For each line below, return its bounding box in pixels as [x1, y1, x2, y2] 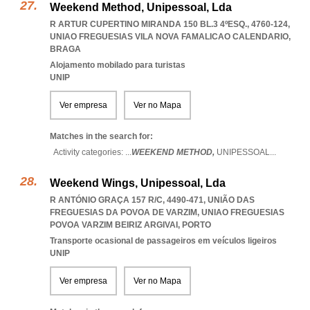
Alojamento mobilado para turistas [50, 60, 185, 70]
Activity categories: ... [53, 147, 131, 157]
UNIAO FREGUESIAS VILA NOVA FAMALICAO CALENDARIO [50, 32, 289, 42]
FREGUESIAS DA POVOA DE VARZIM [50, 208, 197, 217]
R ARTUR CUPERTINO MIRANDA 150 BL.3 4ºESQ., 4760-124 [50, 19, 288, 29]
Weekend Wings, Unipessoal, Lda [50, 177, 226, 189]
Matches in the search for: [50, 131, 153, 141]
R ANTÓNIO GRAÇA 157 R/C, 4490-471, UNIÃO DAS [50, 195, 255, 205]
